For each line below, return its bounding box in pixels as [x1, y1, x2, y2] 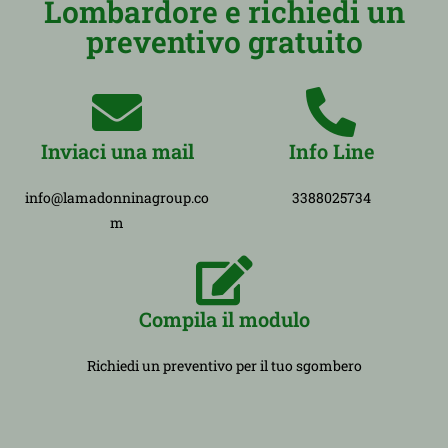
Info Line [288, 137, 374, 164]
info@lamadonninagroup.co [25, 187, 209, 207]
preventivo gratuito [85, 21, 363, 61]
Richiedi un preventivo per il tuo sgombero [86, 355, 362, 375]
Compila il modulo [138, 305, 310, 332]
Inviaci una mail [40, 137, 194, 164]
